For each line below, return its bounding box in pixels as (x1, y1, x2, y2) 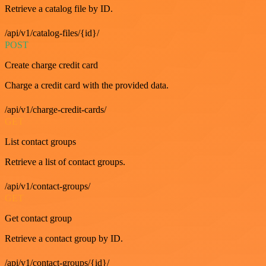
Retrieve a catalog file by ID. (5, 4, 113, 14)
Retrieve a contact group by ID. (5, 233, 123, 244)
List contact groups (5, 137, 76, 147)
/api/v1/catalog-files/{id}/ (5, 28, 99, 39)
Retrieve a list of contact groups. (5, 157, 125, 167)
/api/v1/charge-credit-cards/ (5, 104, 106, 115)
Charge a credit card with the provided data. (5, 80, 169, 91)
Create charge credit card (5, 60, 98, 71)
